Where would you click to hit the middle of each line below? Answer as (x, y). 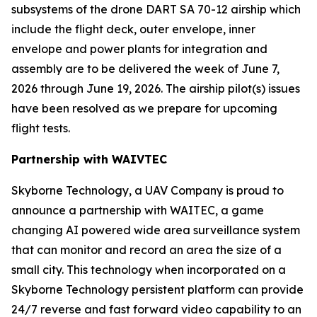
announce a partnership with (91, 210)
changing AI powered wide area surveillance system (156, 230)
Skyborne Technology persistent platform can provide (157, 289)
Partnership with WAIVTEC (89, 159)
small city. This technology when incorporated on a (149, 270)
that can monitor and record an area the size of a (146, 250)
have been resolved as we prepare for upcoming (144, 108)
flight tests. (41, 128)
